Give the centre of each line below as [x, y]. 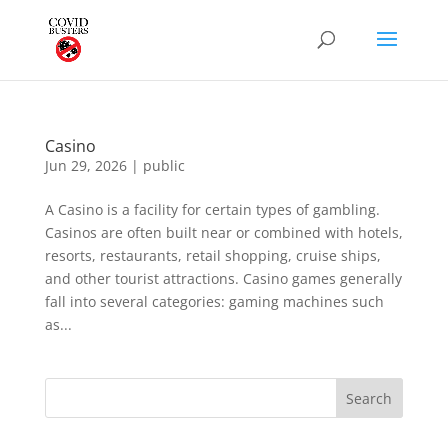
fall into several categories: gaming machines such [214, 301]
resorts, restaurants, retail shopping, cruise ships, [212, 255]
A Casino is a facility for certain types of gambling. [212, 209]
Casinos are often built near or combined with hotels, [223, 232]
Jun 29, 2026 [85, 165]
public [163, 165]
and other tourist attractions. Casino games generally [223, 278]
